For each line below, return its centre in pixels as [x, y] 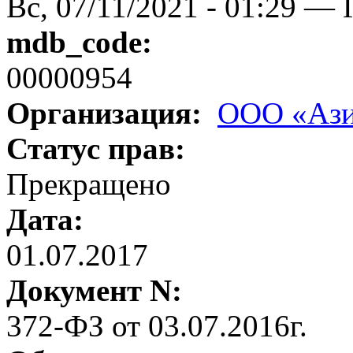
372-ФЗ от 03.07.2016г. [157, 325]
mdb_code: [83, 42]
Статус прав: [100, 148]
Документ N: [98, 290]
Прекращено [89, 184]
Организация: [108, 113]
